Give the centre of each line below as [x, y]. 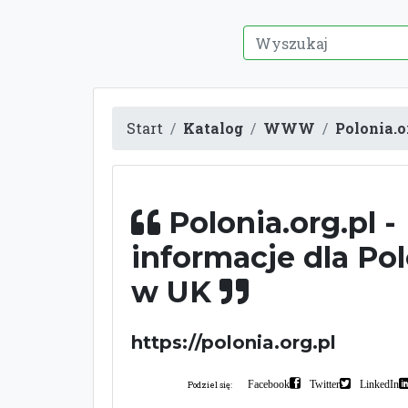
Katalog [213, 128]
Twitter [325, 383]
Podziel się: [210, 385]
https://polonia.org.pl [234, 342]
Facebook [269, 383]
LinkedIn [379, 383]
